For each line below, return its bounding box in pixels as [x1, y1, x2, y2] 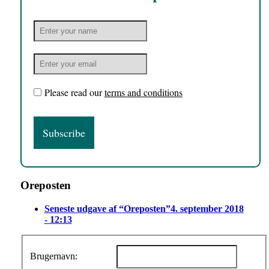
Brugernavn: [29, 251, 77, 262]
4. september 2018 [170, 203, 244, 214]
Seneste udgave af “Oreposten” [44, 203, 171, 214]
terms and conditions [104, 86, 183, 99]
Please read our [44, 86, 104, 99]
